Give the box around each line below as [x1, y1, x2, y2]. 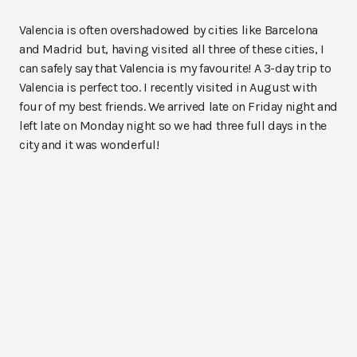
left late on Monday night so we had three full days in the [19, 117, 327, 133]
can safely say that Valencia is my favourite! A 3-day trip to [19, 60, 331, 76]
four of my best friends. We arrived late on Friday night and [19, 98, 339, 114]
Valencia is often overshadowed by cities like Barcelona [19, 22, 319, 37]
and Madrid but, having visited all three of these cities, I [19, 41, 324, 57]
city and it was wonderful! [19, 136, 159, 152]
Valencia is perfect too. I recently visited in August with [19, 79, 317, 95]
